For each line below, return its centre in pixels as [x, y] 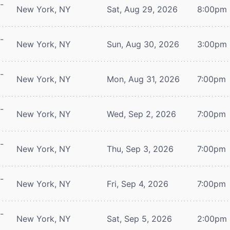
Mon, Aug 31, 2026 [143, 79]
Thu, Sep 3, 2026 [140, 149]
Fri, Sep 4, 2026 [138, 184]
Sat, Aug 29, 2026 [142, 9]
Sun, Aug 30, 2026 [143, 44]
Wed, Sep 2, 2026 [141, 114]
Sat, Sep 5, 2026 [139, 218]
